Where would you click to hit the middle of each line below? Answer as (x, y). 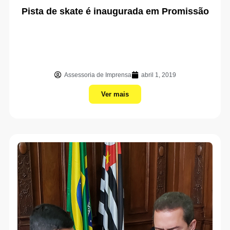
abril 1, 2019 (158, 75)
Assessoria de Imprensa (98, 75)
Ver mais (115, 94)
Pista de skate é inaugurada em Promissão (115, 11)
